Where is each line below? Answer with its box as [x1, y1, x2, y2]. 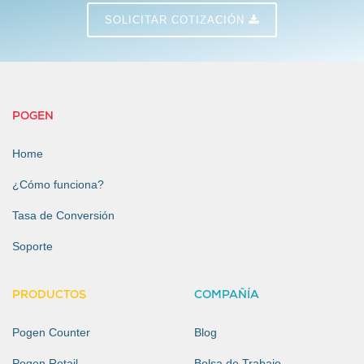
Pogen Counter [12, 325, 90, 339]
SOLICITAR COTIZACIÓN [105, 13, 249, 26]
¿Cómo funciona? [12, 177, 104, 191]
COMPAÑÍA [194, 289, 259, 301]
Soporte [12, 239, 53, 253]
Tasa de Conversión [12, 208, 115, 222]
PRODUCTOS [12, 289, 86, 301]
